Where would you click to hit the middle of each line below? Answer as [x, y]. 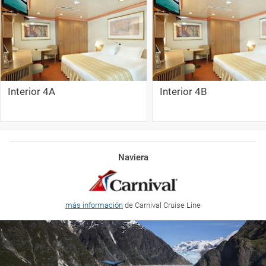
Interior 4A [31, 91]
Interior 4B [183, 91]
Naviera [133, 157]
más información [94, 205]
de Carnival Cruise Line [162, 205]
